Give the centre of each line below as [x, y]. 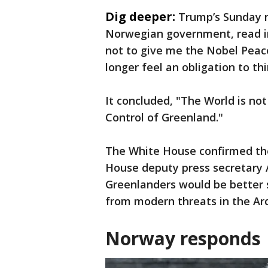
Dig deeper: [140, 16]
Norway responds [183, 238]
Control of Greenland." [164, 117]
